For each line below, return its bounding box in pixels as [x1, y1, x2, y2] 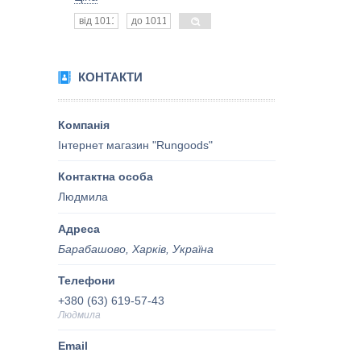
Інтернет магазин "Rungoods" [58, 138, 213, 151]
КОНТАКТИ [78, 70, 143, 84]
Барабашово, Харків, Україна [58, 242, 214, 255]
